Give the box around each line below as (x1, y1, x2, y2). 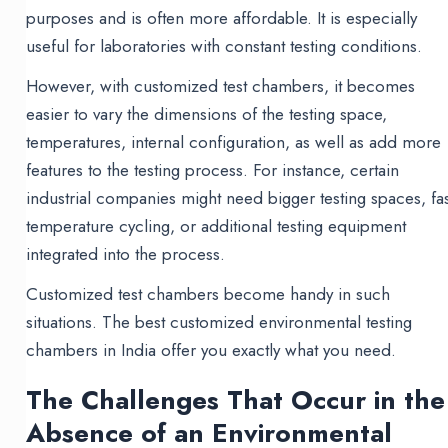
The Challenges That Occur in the (26, 381, 446, 420)
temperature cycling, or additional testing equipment (26, 214, 407, 239)
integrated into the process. (26, 242, 226, 267)
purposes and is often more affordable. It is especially (26, 6, 418, 31)
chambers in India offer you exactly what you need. (26, 338, 397, 363)
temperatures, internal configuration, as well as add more (26, 130, 442, 155)
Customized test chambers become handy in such (26, 282, 391, 307)
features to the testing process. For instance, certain (26, 158, 400, 183)
